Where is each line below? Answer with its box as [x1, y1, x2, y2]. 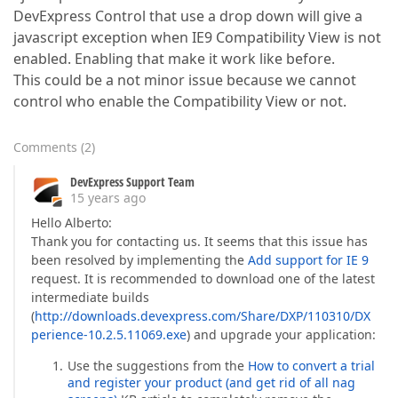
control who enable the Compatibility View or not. [13, 92, 346, 111]
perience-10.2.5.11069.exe [31, 326, 187, 343]
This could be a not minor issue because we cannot [13, 70, 356, 90]
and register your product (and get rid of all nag [67, 374, 355, 391]
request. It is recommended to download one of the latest [31, 270, 375, 287]
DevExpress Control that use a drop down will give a [13, 6, 362, 26]
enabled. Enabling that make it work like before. [13, 49, 335, 68]
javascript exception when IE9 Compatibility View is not [13, 28, 381, 47]
